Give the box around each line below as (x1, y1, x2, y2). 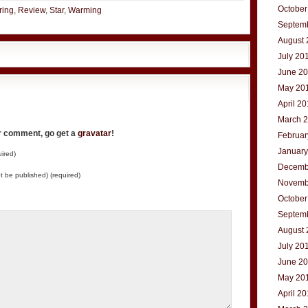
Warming (68, 5, 102, 15)
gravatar (78, 129, 111, 138)
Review (18, 5, 45, 15)
